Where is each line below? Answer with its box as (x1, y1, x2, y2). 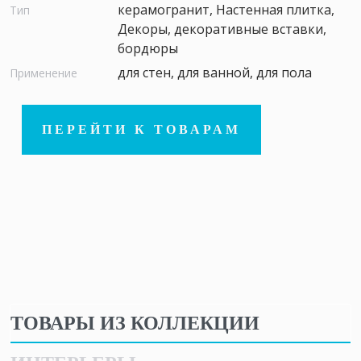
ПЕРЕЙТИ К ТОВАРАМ (42, 122, 241, 136)
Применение (10, 64, 77, 81)
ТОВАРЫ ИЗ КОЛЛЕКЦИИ (10, 312, 259, 334)
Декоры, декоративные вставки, (118, 19, 326, 38)
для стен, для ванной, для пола (118, 63, 312, 81)
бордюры (118, 39, 178, 57)
